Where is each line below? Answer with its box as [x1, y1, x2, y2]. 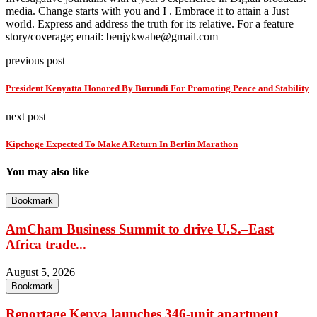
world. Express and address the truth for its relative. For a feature [6, 18, 294, 30]
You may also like [6, 165, 89, 178]
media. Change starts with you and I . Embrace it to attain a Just [6, 5, 289, 18]
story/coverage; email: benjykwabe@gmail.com [6, 30, 218, 43]
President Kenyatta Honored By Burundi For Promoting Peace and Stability [6, 83, 309, 94]
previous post [6, 54, 65, 67]
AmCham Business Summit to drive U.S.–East [6, 221, 274, 236]
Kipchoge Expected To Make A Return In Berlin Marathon [6, 138, 238, 149]
